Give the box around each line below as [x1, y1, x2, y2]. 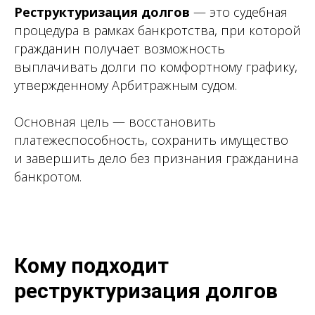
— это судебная [190, 4, 288, 20]
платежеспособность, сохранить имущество [14, 131, 288, 148]
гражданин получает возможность [14, 40, 225, 57]
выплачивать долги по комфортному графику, [14, 58, 297, 75]
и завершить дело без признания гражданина [14, 150, 298, 167]
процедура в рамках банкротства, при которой [14, 22, 301, 39]
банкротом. [14, 168, 82, 185]
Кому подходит [14, 253, 169, 278]
